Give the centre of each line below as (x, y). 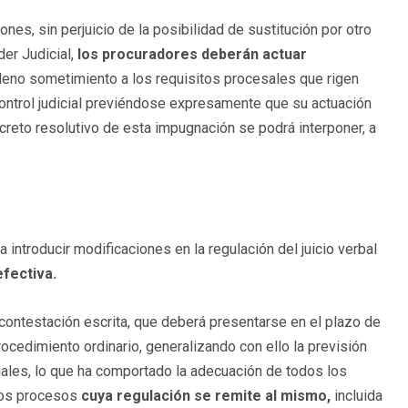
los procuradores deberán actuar (192, 55)
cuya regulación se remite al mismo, (204, 396)
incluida (357, 396)
